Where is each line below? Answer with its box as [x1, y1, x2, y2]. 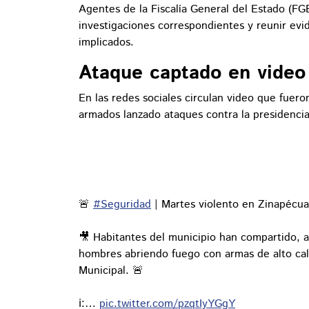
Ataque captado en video [79, 59, 306, 88]
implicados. [79, 34, 134, 51]
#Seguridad [93, 197, 151, 213]
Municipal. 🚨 [79, 263, 143, 279]
